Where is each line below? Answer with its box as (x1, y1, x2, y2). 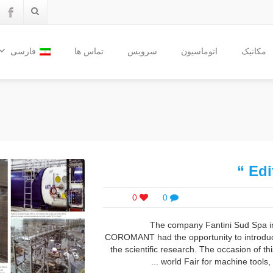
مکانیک (241, 46, 266, 56)
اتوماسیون (181, 46, 218, 56)
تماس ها (74, 46, 104, 56)
